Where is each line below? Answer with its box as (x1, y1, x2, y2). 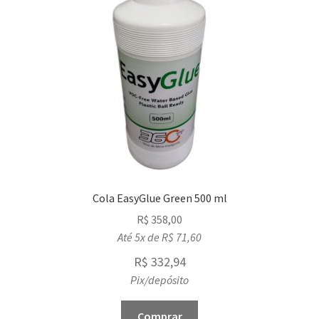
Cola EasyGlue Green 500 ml (92, 190, 227, 205)
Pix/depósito (130, 273, 189, 288)
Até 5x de (117, 230, 162, 245)
